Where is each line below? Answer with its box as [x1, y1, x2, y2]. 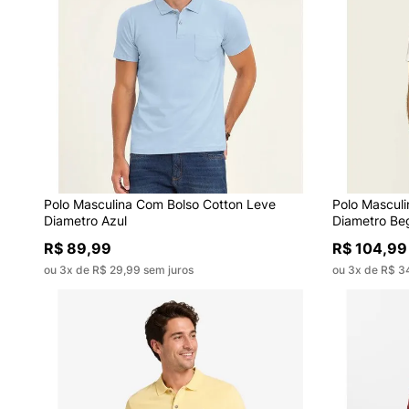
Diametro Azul [43, 213, 127, 229]
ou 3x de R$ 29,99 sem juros [43, 263, 194, 278]
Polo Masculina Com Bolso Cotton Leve [43, 196, 276, 213]
